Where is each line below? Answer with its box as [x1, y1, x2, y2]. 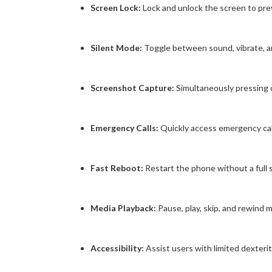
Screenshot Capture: [90, 82, 176, 93]
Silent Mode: [90, 42, 142, 53]
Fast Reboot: [90, 162, 143, 173]
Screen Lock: [90, 2, 141, 13]
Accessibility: [90, 242, 144, 253]
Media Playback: [90, 202, 156, 213]
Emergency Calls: [90, 122, 160, 133]
